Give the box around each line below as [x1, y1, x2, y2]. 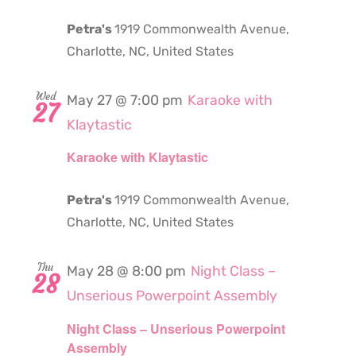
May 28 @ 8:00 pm [67, 263, 186, 280]
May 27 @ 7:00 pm [67, 92, 183, 109]
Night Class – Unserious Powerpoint [67, 319, 285, 338]
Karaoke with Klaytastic [67, 148, 208, 167]
